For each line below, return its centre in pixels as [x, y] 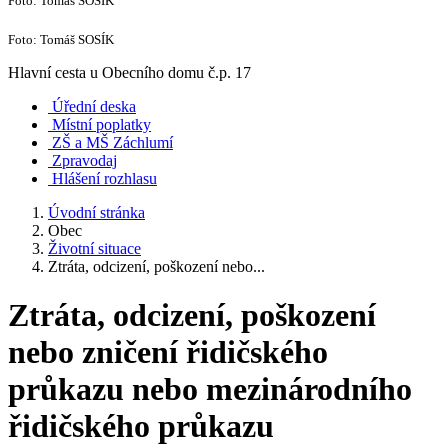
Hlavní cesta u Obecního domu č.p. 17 [129, 72]
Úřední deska [94, 106]
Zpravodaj [84, 160]
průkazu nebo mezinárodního [210, 389]
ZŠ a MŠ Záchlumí [112, 142]
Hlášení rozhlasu [104, 178]
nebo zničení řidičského [168, 352]
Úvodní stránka [96, 212]
